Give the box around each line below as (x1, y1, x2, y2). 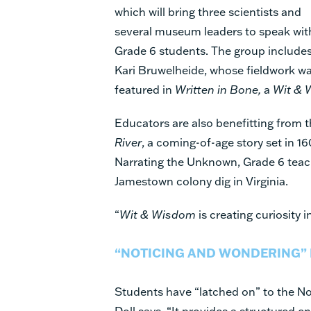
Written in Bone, (175, 81, 261, 96)
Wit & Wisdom (119, 206, 196, 221)
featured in (115, 81, 175, 96)
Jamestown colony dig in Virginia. (115, 173, 288, 188)
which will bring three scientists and (115, 3, 301, 19)
